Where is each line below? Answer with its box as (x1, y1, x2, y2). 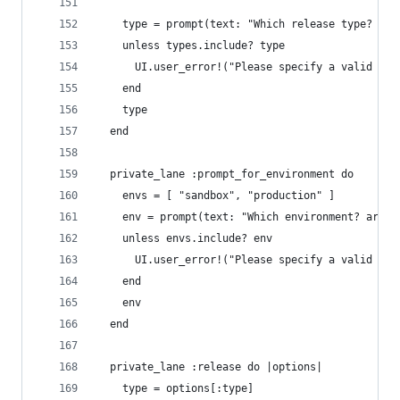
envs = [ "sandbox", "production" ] (97, 189, 335, 202)
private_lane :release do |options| (97, 361, 322, 373)
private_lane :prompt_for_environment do (97, 168, 360, 180)
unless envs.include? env (97, 232, 279, 245)
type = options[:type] (97, 382, 254, 395)
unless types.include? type (97, 39, 285, 52)
